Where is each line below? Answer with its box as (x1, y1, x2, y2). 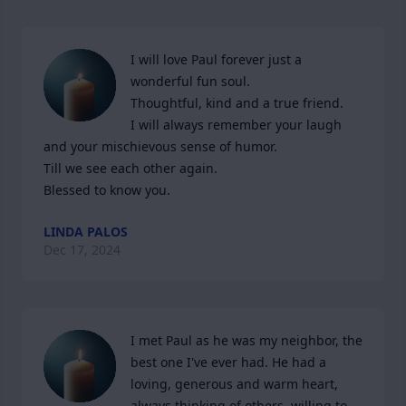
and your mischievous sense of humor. (43, 138, 277, 155)
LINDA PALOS (43, 223, 128, 240)
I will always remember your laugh (130, 116, 342, 133)
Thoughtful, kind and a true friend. (130, 94, 343, 111)
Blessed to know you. (43, 181, 170, 198)
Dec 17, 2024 (43, 241, 121, 258)
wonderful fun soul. (130, 72, 250, 90)
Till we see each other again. (43, 159, 217, 177)
